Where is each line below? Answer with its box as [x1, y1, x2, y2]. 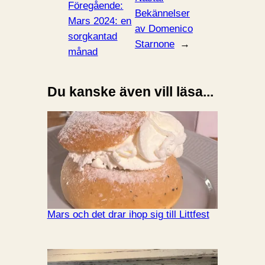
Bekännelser [134, 7, 190, 19]
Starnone [134, 38, 174, 50]
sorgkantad [68, 30, 118, 42]
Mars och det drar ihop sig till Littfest [47, 208, 209, 220]
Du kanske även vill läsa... [47, 84, 214, 99]
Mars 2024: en [68, 15, 132, 27]
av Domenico [134, 22, 193, 34]
